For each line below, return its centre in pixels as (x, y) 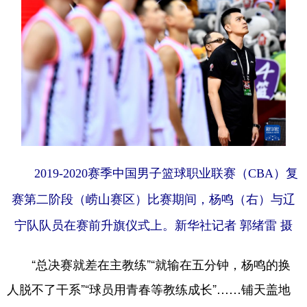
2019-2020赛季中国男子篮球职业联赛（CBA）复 (153, 173)
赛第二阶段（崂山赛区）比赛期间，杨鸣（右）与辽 (153, 199)
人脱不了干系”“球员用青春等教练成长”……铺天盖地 (149, 288)
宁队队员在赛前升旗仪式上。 (95, 225)
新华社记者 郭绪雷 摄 (234, 225)
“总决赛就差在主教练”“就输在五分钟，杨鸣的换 (149, 263)
